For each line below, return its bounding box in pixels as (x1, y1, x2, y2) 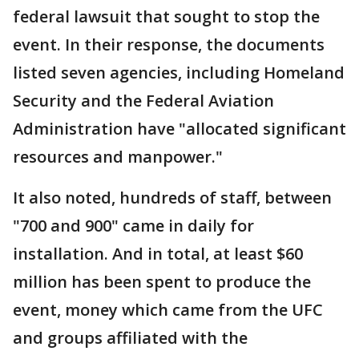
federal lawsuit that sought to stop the (13, 6, 320, 28)
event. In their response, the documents (13, 34, 325, 56)
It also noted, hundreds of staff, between (13, 187, 332, 209)
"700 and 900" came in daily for (13, 215, 254, 237)
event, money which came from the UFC (13, 299, 323, 321)
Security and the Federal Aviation (13, 90, 274, 112)
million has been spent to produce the (13, 271, 311, 293)
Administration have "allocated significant (13, 118, 346, 140)
